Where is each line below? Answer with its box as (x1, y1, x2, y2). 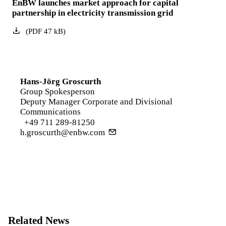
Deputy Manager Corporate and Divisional (20, 97, 173, 106)
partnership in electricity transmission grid (12, 8, 173, 18)
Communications (20, 107, 81, 117)
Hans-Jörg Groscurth (20, 77, 101, 86)
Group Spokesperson (20, 87, 95, 96)
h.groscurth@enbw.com (20, 128, 105, 137)
